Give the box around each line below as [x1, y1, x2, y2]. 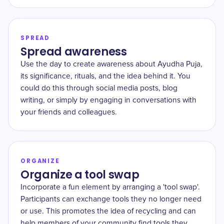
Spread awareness [20, 44, 127, 59]
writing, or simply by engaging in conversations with [20, 96, 196, 104]
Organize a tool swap [20, 167, 139, 182]
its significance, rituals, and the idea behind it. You [20, 72, 190, 80]
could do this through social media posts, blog [20, 84, 177, 92]
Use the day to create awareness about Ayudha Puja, [20, 60, 202, 68]
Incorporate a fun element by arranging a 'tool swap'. [20, 183, 200, 191]
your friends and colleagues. [20, 108, 117, 116]
